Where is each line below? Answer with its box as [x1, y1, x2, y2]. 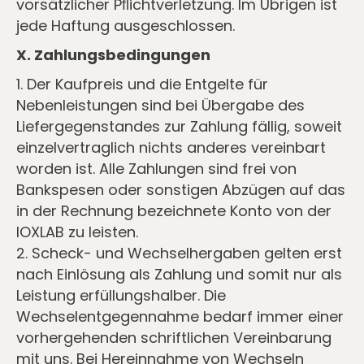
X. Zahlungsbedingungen [16, 45, 210, 65]
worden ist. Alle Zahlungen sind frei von [16, 158, 297, 179]
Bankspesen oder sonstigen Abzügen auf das [16, 180, 345, 200]
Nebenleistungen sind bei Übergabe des [16, 95, 305, 115]
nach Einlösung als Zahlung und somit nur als [16, 264, 342, 284]
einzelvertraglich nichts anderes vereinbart [16, 137, 326, 158]
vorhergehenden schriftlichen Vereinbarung [16, 327, 331, 348]
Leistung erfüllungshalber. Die [16, 285, 226, 305]
